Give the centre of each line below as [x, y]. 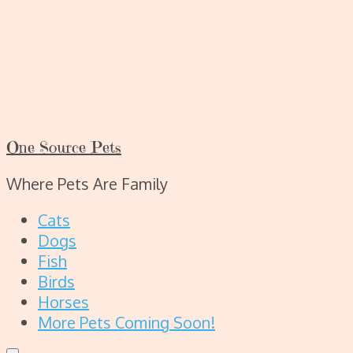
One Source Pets [64, 148]
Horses [63, 302]
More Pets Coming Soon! [126, 322]
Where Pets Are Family [87, 184]
